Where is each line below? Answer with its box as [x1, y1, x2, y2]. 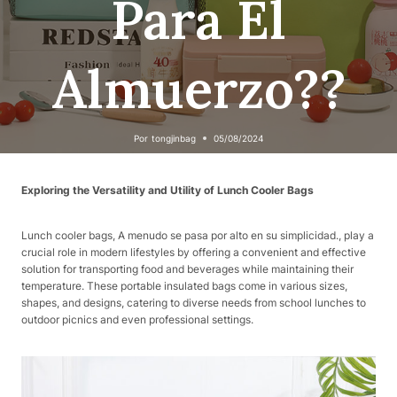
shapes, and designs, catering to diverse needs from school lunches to [21, 296, 366, 310]
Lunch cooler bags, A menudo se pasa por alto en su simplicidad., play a [21, 229, 374, 243]
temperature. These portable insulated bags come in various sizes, [21, 279, 347, 293]
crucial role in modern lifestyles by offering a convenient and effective [21, 245, 366, 260]
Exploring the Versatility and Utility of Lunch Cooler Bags [21, 183, 314, 198]
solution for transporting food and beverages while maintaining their [21, 262, 354, 276]
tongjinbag [151, 133, 196, 144]
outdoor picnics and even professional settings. [21, 313, 253, 327]
